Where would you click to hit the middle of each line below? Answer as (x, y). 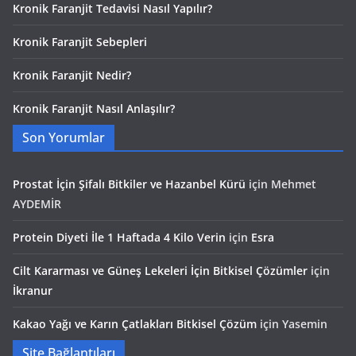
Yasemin (305, 323)
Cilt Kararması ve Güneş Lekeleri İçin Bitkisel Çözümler (160, 270)
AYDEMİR (37, 203)
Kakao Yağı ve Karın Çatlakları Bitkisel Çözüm (135, 323)
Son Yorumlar (64, 137)
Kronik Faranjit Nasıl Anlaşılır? (94, 108)
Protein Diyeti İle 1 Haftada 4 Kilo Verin (119, 237)
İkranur (33, 290)
